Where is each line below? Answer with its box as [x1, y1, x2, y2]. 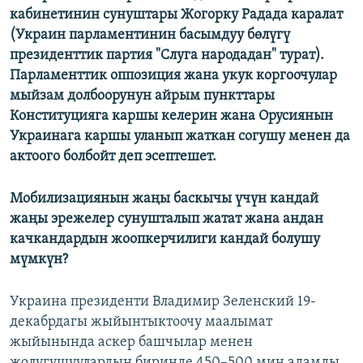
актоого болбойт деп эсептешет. [10, 149, 216, 165]
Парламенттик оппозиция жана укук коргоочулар [10, 68, 337, 84]
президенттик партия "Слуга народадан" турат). [10, 48, 324, 64]
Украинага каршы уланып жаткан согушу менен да [10, 129, 350, 145]
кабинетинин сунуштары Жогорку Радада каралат [10, 7, 343, 23]
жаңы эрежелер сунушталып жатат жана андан [10, 211, 323, 228]
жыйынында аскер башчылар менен [10, 335, 253, 351]
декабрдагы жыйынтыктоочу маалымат [10, 314, 272, 331]
